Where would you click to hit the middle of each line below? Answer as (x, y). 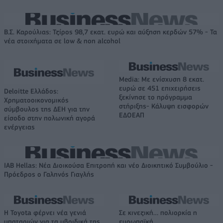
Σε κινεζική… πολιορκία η (158, 212)
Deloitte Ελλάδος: (31, 91)
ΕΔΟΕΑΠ (132, 115)
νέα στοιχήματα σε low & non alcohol (62, 41)
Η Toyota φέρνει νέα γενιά (45, 212)
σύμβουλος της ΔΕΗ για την (47, 109)
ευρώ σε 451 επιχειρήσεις (160, 88)
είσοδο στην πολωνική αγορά (50, 118)
